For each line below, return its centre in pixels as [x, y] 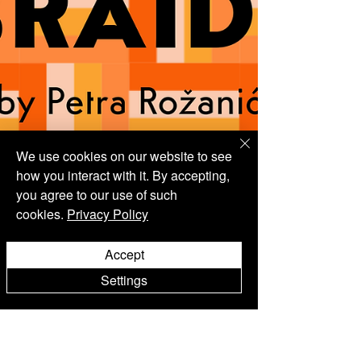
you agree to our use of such [97, 195]
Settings [124, 280]
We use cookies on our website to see [124, 156]
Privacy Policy [108, 214]
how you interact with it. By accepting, [123, 175]
